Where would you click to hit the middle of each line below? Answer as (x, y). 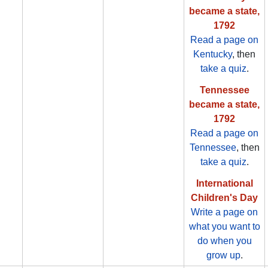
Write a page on (224, 212)
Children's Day (224, 198)
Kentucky (213, 54)
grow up (223, 255)
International (224, 184)
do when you (224, 241)
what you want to (224, 227)
